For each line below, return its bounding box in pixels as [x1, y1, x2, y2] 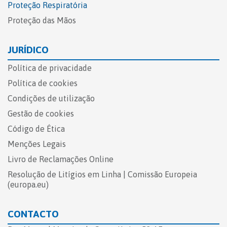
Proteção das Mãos [8, 16, 76, 25]
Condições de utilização [8, 94, 95, 103]
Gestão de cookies [8, 109, 74, 119]
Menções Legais [8, 139, 68, 149]
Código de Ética [8, 124, 65, 134]
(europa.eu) [8, 180, 49, 190]
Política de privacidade [8, 63, 92, 73]
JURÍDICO [8, 44, 49, 56]
